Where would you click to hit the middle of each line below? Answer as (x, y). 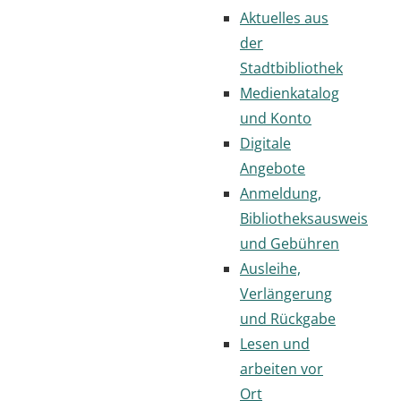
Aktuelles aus (284, 17)
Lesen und (275, 343)
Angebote (273, 168)
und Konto (276, 118)
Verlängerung (286, 293)
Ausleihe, (270, 268)
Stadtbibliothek (291, 68)
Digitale (265, 143)
